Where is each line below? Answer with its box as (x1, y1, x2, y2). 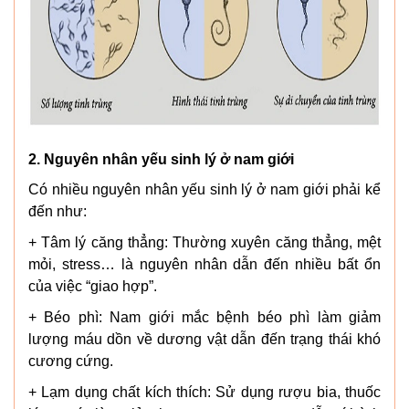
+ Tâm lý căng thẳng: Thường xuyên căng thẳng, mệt (28, 234, 381, 250)
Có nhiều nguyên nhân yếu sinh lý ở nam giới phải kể (28, 181, 381, 197)
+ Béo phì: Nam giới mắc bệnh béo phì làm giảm (28, 309, 381, 325)
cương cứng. (28, 352, 113, 369)
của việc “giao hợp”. (28, 278, 157, 294)
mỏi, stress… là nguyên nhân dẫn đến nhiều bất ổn (28, 256, 381, 272)
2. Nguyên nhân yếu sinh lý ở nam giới (28, 151, 294, 167)
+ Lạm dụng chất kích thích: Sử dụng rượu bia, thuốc (28, 383, 381, 400)
